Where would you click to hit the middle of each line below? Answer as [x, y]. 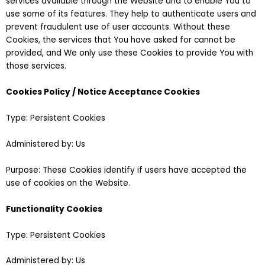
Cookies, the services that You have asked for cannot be [121, 40]
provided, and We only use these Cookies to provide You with [130, 53]
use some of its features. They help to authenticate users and [131, 14]
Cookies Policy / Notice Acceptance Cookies [103, 92]
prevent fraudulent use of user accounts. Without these [118, 27]
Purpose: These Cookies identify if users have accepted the [126, 170]
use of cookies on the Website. [68, 183]
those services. [36, 66]
